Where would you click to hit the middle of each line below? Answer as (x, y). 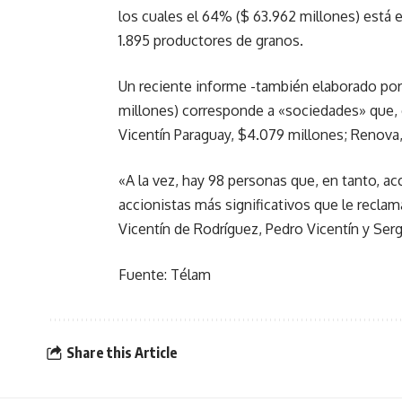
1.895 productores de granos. (211, 40)
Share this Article (122, 352)
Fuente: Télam (165, 275)
